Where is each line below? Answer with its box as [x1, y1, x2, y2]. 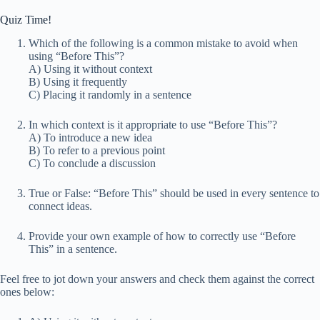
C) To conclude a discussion [29, 157, 156, 170]
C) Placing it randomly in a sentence [29, 89, 191, 101]
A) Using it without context [29, 63, 152, 76]
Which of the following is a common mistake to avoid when [29, 37, 298, 50]
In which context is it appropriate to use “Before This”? [29, 119, 277, 131]
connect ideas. [29, 200, 92, 213]
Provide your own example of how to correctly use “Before [29, 230, 296, 243]
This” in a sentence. [29, 243, 117, 256]
